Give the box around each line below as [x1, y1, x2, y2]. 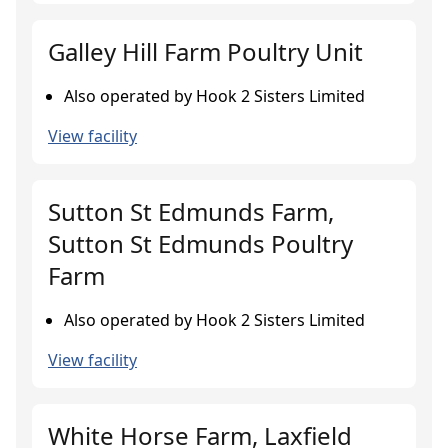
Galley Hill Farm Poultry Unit [48, 35, 363, 68]
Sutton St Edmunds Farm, [48, 195, 334, 228]
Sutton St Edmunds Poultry [48, 227, 353, 260]
